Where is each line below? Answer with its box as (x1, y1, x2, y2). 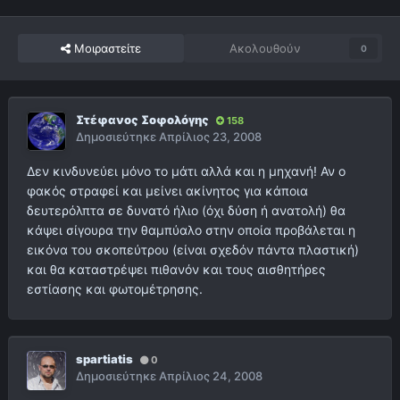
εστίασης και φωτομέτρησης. (27, 281, 203, 297)
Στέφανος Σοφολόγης (76, 112, 209, 128)
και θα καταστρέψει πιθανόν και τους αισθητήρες (27, 262, 326, 278)
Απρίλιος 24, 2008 (159, 369, 262, 384)
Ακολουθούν (229, 41, 301, 56)
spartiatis (76, 352, 133, 367)
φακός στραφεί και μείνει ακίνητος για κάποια (27, 183, 308, 199)
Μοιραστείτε (71, 41, 141, 56)
